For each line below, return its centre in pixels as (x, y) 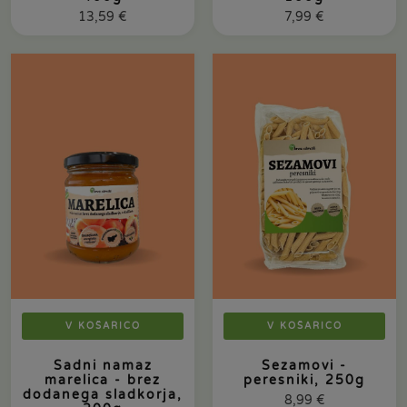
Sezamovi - (304, 365)
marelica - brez (103, 380)
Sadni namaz (103, 365)
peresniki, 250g (304, 380)
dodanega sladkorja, (103, 394)
